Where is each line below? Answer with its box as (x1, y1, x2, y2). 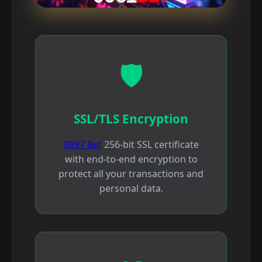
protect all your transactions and (58, 167, 204, 181)
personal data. (99, 182, 163, 195)
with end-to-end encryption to (64, 153, 198, 166)
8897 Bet (63, 138, 102, 151)
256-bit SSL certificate (101, 138, 199, 151)
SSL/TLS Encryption (74, 111, 188, 127)
